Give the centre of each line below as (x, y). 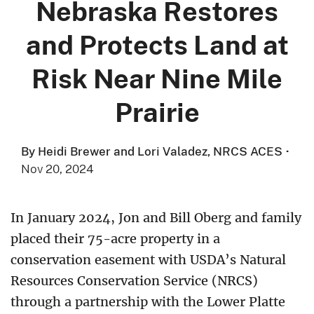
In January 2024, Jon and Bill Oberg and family (156, 218)
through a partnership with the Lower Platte (148, 302)
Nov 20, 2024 (57, 169)
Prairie (157, 111)
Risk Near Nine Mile (157, 78)
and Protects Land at (157, 44)
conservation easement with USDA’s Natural (148, 260)
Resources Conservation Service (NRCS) (134, 281)
